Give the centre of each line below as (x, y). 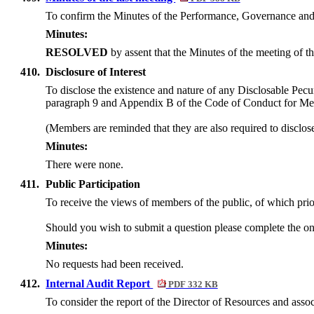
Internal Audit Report (100, 284)
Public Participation (93, 184)
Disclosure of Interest (96, 72)
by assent (131, 53)
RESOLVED (77, 53)
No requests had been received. (115, 264)
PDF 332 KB (192, 285)
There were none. (85, 165)
